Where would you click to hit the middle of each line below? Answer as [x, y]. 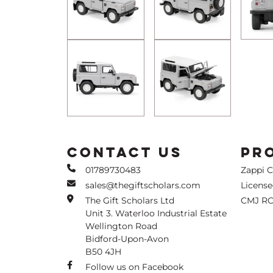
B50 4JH [103, 252]
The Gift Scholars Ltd [130, 200]
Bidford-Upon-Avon [127, 239]
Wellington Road [121, 226]
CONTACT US [125, 152]
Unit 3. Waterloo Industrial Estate [156, 213]
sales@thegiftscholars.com [143, 185]
